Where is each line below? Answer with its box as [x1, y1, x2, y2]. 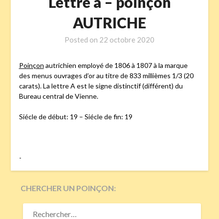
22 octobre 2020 [99, 35, 154, 44]
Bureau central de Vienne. [19, 91, 98, 100]
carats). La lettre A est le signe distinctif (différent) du [19, 81, 183, 90]
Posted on [65, 35, 99, 44]
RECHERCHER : [20, 200, 72, 210]
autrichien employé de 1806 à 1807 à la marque [44, 61, 188, 69]
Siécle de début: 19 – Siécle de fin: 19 [19, 112, 132, 121]
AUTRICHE [73, 13, 146, 31]
